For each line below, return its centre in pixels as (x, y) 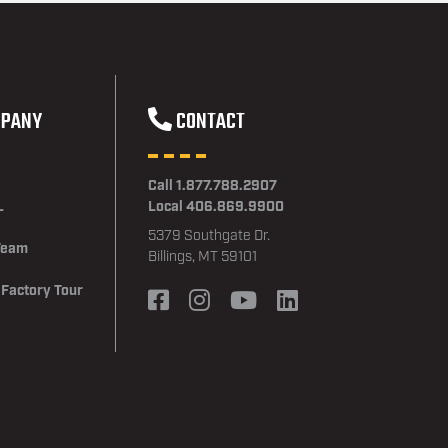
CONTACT (210, 121)
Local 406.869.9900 (216, 206)
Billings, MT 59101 (202, 256)
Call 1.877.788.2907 (212, 185)
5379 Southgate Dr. (209, 235)
